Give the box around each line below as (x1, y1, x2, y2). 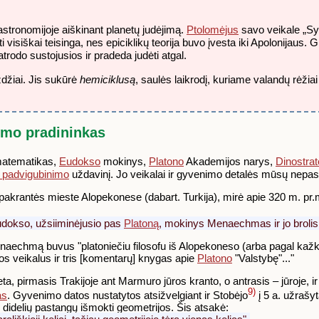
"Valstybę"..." (232, 252, 294, 265)
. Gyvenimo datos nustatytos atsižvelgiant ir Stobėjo (7, 289, 248, 302)
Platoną (124, 216, 159, 229)
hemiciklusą (80, 73, 135, 85)
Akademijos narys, (184, 155, 276, 167)
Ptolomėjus (187, 23, 239, 36)
